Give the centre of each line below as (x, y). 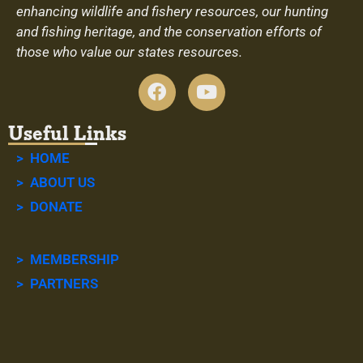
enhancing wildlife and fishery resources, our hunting (172, 11)
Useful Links (67, 133)
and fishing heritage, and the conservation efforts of (169, 31)
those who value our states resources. (129, 51)
